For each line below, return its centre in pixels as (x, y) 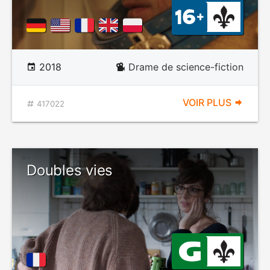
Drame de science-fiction (186, 67)
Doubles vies (70, 170)
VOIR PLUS (208, 102)
